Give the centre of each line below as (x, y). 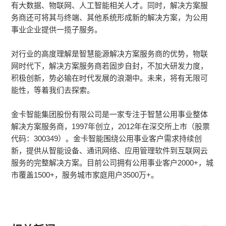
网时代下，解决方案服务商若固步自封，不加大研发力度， (110, 66)
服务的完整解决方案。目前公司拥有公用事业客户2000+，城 (112, 163)
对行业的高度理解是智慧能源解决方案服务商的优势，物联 (110, 54)
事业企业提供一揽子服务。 (57, 30)
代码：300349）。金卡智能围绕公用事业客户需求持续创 (107, 139)
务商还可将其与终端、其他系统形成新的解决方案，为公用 (110, 18)
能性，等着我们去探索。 (53, 90)
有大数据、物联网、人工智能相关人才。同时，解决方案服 (110, 6)
